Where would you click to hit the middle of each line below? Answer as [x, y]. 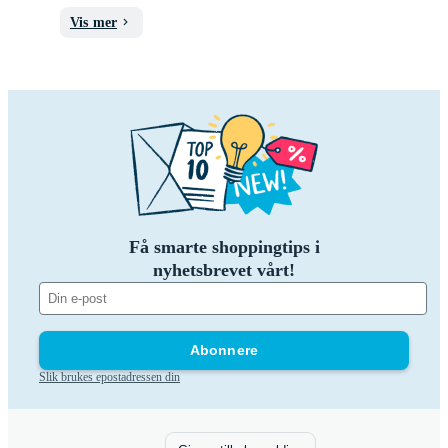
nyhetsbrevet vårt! [224, 269]
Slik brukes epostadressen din [109, 376]
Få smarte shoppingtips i [224, 246]
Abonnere [224, 349]
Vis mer [93, 22]
